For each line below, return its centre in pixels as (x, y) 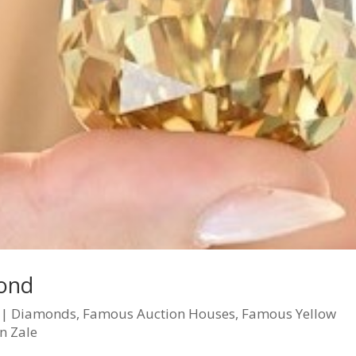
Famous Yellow (289, 314)
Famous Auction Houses (159, 314)
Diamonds (44, 314)
